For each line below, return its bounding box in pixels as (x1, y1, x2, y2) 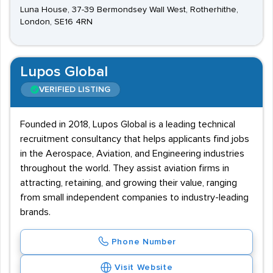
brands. (20, 207, 51, 217)
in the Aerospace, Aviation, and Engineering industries (20, 149, 244, 158)
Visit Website (115, 263, 173, 272)
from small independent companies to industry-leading (20, 193, 249, 202)
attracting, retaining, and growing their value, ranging (20, 178, 237, 188)
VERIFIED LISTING (39, 85, 110, 94)
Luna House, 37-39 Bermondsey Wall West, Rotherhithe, (20, 5, 238, 14)
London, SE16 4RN (20, 18, 93, 26)
